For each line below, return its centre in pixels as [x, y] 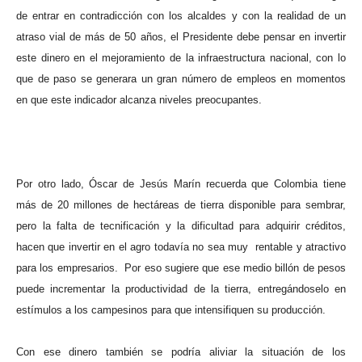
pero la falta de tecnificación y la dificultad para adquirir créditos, [181, 226]
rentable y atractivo [301, 247]
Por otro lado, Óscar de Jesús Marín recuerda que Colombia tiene [181, 184]
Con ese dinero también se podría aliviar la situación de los [181, 352]
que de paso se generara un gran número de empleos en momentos [181, 79]
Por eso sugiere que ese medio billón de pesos [236, 268]
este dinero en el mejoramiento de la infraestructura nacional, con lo [181, 58]
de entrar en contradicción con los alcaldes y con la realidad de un [181, 16]
